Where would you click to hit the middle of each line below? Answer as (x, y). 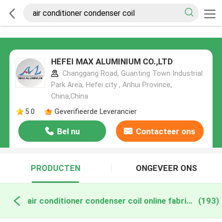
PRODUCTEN (55, 168)
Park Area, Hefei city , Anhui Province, (111, 85)
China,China (69, 96)
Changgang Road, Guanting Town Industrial (131, 74)
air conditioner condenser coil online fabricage (189, 200)
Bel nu (68, 132)
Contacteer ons (166, 132)
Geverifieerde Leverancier (95, 111)
